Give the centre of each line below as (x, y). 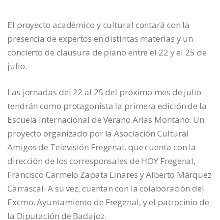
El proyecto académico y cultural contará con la (99, 25)
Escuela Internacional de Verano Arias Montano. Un (106, 120)
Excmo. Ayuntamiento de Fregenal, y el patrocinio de (108, 202)
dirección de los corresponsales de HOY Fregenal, (102, 161)
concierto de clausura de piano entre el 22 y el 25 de (107, 53)
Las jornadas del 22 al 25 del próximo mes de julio (104, 92)
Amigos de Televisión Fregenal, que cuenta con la (102, 147)
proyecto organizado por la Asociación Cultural (98, 134)
